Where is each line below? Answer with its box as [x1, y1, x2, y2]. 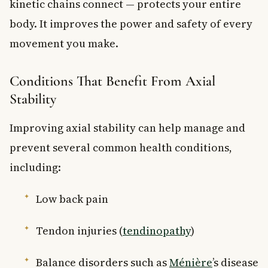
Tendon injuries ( [36, 223, 123, 238]
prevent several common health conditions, [10, 139, 232, 155]
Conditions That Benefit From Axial [10, 72, 215, 90]
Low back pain [36, 191, 108, 206]
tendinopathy [123, 223, 191, 238]
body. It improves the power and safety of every [10, 16, 252, 31]
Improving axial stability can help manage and [10, 120, 245, 135]
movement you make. [10, 35, 118, 51]
